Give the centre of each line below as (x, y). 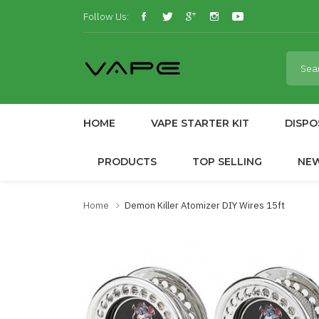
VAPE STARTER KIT (200, 123)
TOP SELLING (227, 162)
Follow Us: (106, 16)
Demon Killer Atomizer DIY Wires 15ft (205, 205)
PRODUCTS (127, 162)
